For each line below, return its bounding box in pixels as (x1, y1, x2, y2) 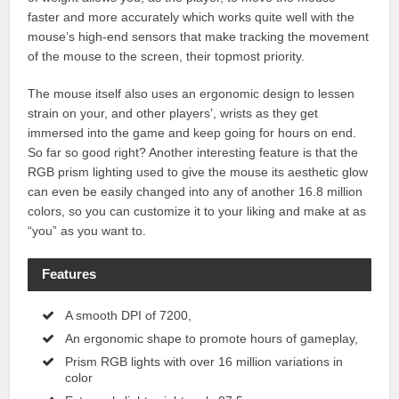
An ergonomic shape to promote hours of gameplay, (65, 330, 359, 346)
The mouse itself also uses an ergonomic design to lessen (28, 85, 355, 101)
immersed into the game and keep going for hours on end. (28, 125, 357, 140)
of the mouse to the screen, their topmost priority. (28, 48, 305, 63)
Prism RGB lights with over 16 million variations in (65, 354, 344, 369)
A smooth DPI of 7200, (65, 307, 192, 322)
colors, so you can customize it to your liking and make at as (28, 203, 367, 218)
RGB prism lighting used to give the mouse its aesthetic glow (28, 164, 369, 179)
